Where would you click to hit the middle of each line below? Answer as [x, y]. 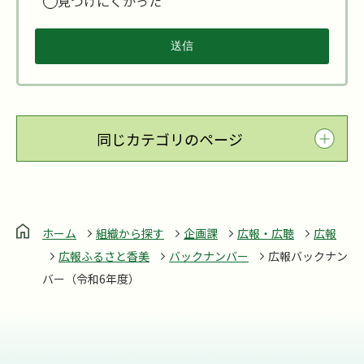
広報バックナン [308, 256]
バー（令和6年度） [91, 279]
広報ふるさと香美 [104, 256]
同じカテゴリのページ [170, 139]
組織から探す [130, 234]
